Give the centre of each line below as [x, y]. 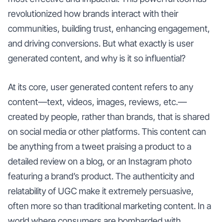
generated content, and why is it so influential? [97, 58]
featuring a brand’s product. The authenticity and [101, 176]
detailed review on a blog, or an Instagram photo [100, 161]
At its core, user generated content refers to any [101, 87]
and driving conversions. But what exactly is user [101, 43]
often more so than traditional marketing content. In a [110, 206]
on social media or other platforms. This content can [107, 131]
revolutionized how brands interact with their [93, 13]
